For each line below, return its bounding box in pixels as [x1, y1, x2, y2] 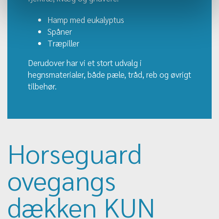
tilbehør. [28, 81, 57, 92]
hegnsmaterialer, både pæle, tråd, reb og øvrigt [28, 69, 191, 80]
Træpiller [47, 38, 81, 49]
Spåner [47, 26, 72, 37]
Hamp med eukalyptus [47, 14, 124, 25]
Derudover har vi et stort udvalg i [28, 57, 142, 68]
